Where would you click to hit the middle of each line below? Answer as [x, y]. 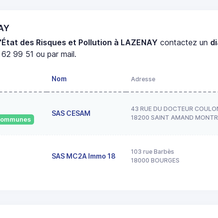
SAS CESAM [71, 113]
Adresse [143, 79]
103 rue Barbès [153, 151]
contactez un [184, 42]
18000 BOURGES [155, 160]
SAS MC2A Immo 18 [84, 156]
